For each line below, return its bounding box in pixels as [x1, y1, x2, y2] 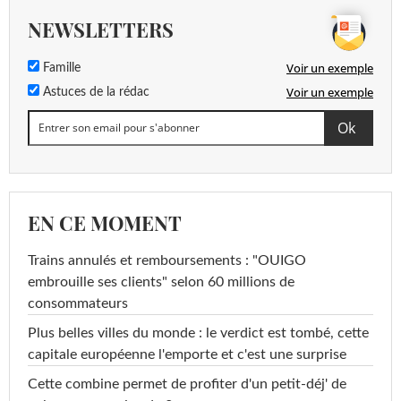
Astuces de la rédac [39, 85, 149, 98]
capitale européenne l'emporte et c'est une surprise [28, 346, 346, 362]
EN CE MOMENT [28, 209, 182, 236]
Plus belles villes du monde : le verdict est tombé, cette [28, 325, 369, 340]
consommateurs [28, 295, 128, 311]
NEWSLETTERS [28, 15, 174, 43]
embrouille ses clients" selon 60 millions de [28, 274, 294, 289]
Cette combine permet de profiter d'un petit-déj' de [28, 376, 346, 391]
